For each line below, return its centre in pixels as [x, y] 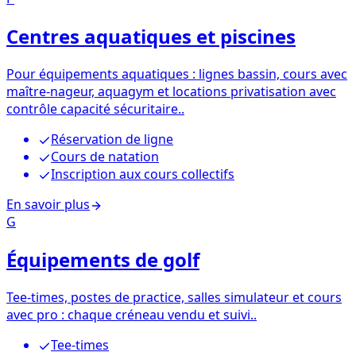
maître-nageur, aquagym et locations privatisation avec [171, 92]
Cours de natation [105, 157]
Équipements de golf [103, 260]
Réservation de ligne [112, 139]
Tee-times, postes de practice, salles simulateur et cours [174, 297]
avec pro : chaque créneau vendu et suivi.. [132, 314]
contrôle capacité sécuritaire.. [95, 109]
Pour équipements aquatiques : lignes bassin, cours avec [177, 74]
